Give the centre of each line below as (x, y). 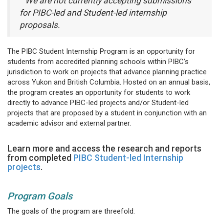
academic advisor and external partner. (69, 123)
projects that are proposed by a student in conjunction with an (107, 113)
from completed (40, 158)
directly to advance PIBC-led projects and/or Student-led (98, 103)
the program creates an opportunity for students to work (99, 93)
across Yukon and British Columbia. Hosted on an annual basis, (109, 82)
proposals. (40, 25)
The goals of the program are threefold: (71, 211)
